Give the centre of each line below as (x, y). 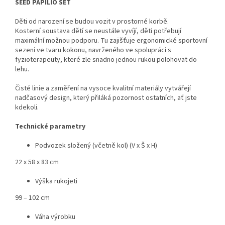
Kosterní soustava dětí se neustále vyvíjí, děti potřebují (98, 31)
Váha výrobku (55, 217)
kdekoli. (28, 108)
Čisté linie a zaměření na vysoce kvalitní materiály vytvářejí (103, 89)
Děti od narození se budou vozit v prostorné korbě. (92, 22)
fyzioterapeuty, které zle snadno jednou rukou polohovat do (106, 60)
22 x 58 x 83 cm (37, 162)
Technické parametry (50, 127)
